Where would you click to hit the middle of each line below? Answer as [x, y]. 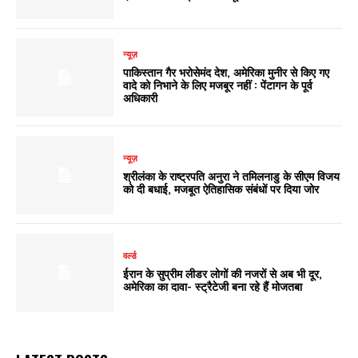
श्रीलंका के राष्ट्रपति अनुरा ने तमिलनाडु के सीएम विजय [232, 176]
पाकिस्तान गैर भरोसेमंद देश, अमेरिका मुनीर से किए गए [227, 72]
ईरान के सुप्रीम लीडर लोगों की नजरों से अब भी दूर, [223, 273]
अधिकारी [141, 97]
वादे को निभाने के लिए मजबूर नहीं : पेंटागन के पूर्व [218, 85]
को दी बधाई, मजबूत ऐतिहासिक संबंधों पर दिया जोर [221, 189]
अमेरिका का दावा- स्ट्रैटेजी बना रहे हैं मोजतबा [213, 286]
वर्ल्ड [130, 256]
